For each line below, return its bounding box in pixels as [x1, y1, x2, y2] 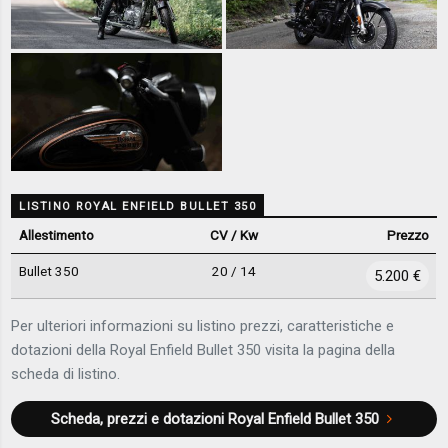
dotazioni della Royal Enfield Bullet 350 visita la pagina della [11, 340, 396, 359]
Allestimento [18, 226, 94, 243]
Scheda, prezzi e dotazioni [50, 409, 228, 428]
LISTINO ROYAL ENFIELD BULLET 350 [19, 199, 257, 213]
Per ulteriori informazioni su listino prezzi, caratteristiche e [11, 316, 395, 335]
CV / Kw [210, 226, 259, 243]
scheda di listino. [11, 364, 121, 383]
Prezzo [386, 226, 429, 243]
